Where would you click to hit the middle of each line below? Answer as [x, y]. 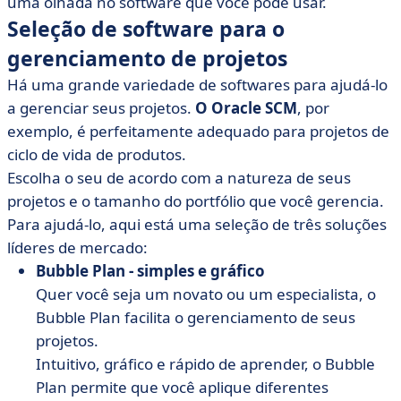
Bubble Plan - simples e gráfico [150, 271]
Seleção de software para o [146, 29]
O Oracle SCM [246, 108]
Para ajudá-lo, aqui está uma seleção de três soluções [197, 224]
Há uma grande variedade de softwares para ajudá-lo [197, 85]
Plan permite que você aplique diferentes [182, 387]
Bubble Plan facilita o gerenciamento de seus [196, 317]
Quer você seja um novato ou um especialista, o [206, 294]
